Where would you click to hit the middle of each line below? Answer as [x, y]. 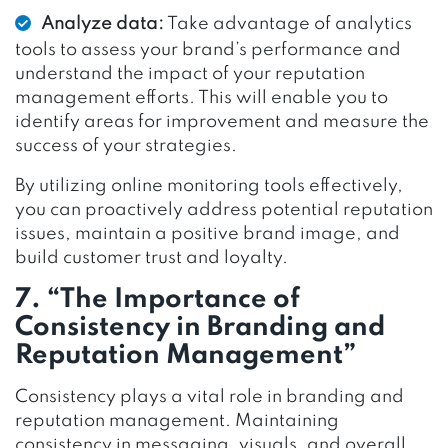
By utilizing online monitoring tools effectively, [209, 185]
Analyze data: [102, 23]
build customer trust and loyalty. [151, 257]
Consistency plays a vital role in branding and [209, 396]
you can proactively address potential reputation [224, 209]
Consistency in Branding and [200, 327]
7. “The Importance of [157, 299]
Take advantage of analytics [288, 23]
